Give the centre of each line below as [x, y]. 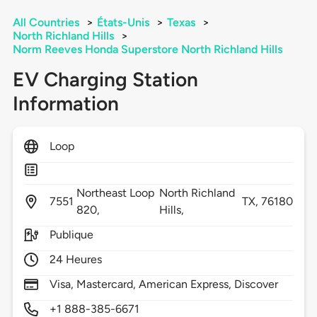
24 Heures [76, 260]
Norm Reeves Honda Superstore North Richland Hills [147, 50]
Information [65, 104]
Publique [71, 235]
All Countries [46, 23]
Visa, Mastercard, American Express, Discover [164, 284]
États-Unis [123, 23]
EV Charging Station [105, 80]
